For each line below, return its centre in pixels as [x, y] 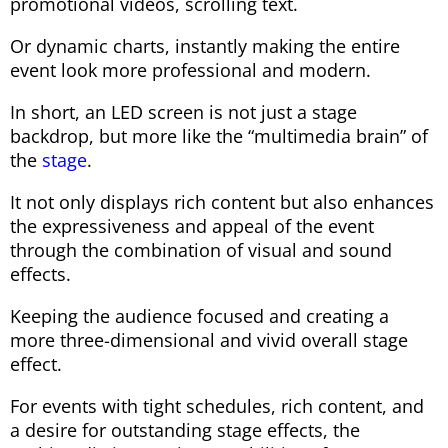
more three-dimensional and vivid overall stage [209, 339]
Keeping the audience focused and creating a [199, 315]
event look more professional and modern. [190, 69]
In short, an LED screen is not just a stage [183, 111]
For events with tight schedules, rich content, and [217, 405]
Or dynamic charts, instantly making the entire [205, 45]
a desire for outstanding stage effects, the [185, 429]
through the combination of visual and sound [201, 249]
